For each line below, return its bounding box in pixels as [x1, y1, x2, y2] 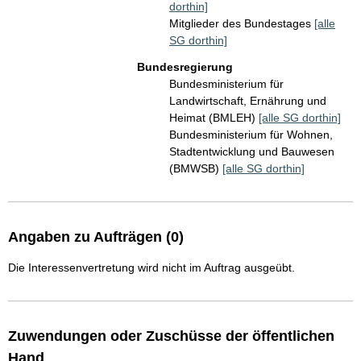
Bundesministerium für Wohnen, [169, 128, 333, 142]
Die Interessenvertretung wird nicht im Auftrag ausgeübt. [8, 261, 295, 275]
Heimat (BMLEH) [169, 111, 259, 125]
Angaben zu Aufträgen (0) [8, 229, 184, 246]
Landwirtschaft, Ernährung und [169, 94, 326, 108]
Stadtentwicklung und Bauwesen [169, 145, 334, 159]
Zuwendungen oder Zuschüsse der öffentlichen [8, 328, 334, 345]
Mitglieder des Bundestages [169, 17, 314, 31]
